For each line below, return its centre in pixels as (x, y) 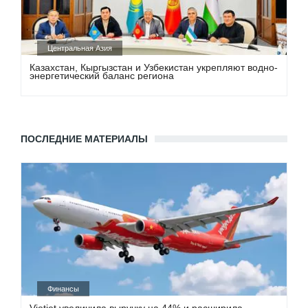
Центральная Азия (80, 48)
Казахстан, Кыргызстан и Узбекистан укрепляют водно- (154, 67)
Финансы (64, 289)
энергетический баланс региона (102, 75)
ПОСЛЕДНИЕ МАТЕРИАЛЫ (84, 139)
